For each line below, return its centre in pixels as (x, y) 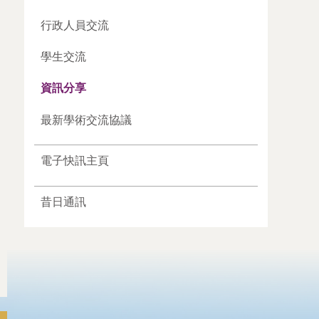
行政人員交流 (75, 25)
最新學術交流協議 (87, 119)
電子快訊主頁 (75, 161)
